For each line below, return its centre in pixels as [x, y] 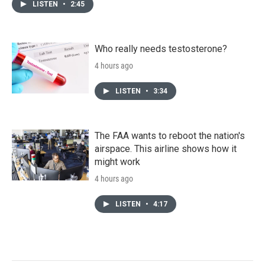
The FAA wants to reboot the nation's [170, 135]
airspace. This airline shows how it [166, 148]
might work [117, 161]
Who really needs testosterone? [161, 49]
